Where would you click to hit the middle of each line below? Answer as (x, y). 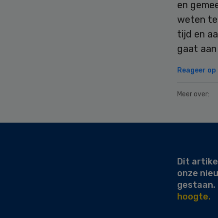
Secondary (37, 127)
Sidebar (28, 139)
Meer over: (193, 94)
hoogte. (194, 196)
